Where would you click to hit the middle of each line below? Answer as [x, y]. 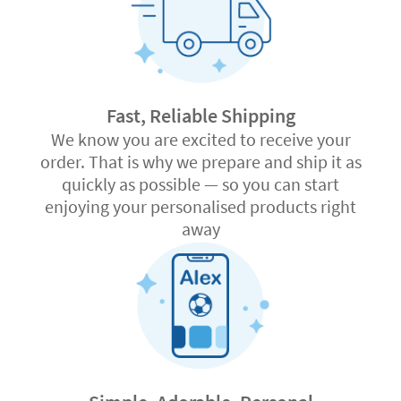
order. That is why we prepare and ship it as [200, 162]
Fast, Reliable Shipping [200, 116]
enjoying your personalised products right [200, 207]
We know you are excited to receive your [200, 140]
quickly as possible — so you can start [200, 184]
